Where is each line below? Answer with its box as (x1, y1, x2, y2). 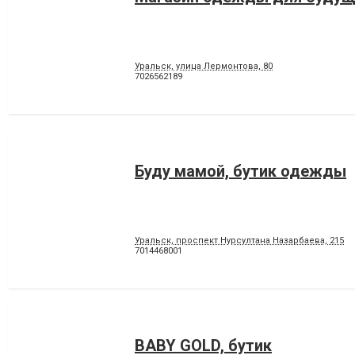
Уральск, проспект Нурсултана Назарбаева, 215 (135, 235, 344, 246)
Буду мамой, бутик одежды (135, 162, 346, 181)
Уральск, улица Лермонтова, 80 (135, 61, 273, 71)
